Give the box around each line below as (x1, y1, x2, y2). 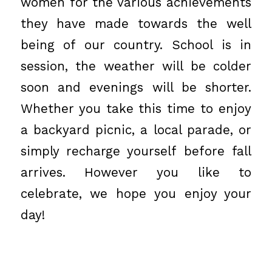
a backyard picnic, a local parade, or (20, 122, 252, 137)
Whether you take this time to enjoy (20, 101, 252, 116)
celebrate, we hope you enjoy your (20, 186, 252, 201)
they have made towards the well (20, 16, 252, 31)
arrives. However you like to (20, 165, 252, 180)
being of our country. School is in (20, 37, 252, 52)
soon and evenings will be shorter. (20, 80, 252, 95)
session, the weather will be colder (20, 58, 252, 73)
